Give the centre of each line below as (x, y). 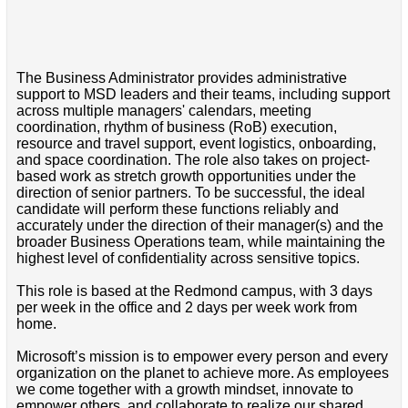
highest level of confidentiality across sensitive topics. (188, 259)
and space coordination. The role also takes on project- (193, 160)
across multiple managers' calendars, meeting (163, 111)
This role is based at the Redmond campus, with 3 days (194, 291)
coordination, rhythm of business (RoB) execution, (176, 127)
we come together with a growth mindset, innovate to (184, 390)
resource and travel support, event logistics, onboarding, (196, 144)
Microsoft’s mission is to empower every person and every (202, 357)
